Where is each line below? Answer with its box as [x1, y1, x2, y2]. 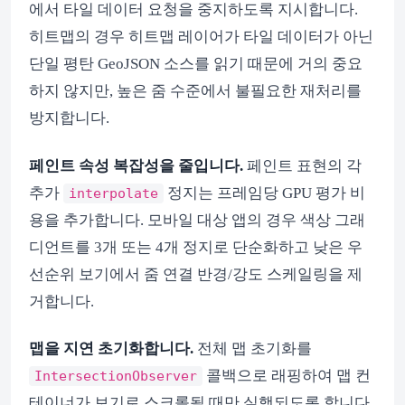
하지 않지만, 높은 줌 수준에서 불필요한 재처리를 [29, 82, 362, 100]
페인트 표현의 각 [243, 156, 362, 174]
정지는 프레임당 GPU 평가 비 [164, 184, 365, 202]
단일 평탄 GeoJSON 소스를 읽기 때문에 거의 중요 [29, 55, 363, 73]
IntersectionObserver [34, 368, 197, 385]
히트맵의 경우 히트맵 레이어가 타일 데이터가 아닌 [29, 28, 373, 46]
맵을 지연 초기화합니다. [29, 340, 193, 358]
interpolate [69, 184, 158, 202]
